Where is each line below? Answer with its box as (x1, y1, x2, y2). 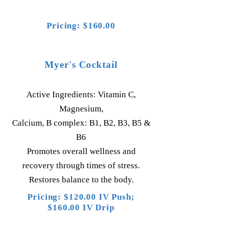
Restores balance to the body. (28, 175, 134, 184)
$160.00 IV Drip (48, 203, 115, 212)
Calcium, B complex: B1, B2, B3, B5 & (12, 118, 150, 128)
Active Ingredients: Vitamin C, (26, 90, 136, 99)
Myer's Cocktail (44, 59, 118, 70)
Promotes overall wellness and (26, 146, 136, 156)
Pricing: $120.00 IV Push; (27, 192, 135, 202)
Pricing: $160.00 (47, 21, 116, 30)
